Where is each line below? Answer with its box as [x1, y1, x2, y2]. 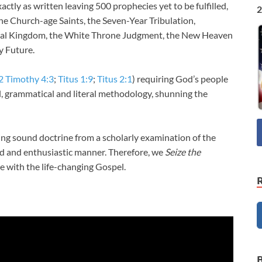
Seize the [165, 146, 201, 158]
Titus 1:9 [58, 73, 93, 85]
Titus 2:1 [97, 73, 132, 85]
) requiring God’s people [132, 73, 228, 85]
